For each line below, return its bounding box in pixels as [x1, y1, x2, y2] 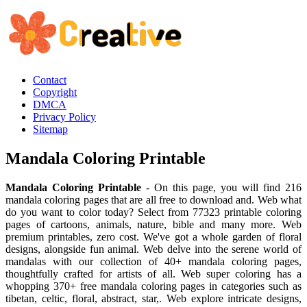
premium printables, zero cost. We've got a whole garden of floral [5, 230, 302, 243]
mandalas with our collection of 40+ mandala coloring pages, [5, 255, 302, 267]
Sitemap [33, 123, 68, 135]
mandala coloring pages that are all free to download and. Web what [5, 193, 302, 206]
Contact [33, 74, 66, 86]
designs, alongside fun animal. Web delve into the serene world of [5, 243, 302, 255]
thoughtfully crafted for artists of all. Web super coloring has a [5, 267, 302, 280]
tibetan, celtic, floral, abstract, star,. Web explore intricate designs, [5, 292, 302, 304]
